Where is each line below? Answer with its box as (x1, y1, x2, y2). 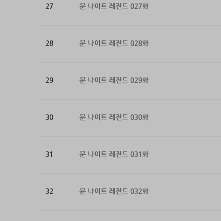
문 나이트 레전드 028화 (79, 39, 148, 47)
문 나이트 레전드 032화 (79, 187, 148, 195)
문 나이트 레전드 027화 (79, 2, 148, 10)
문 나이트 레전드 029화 (79, 76, 148, 84)
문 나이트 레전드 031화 (79, 150, 148, 158)
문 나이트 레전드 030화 (79, 113, 148, 121)
